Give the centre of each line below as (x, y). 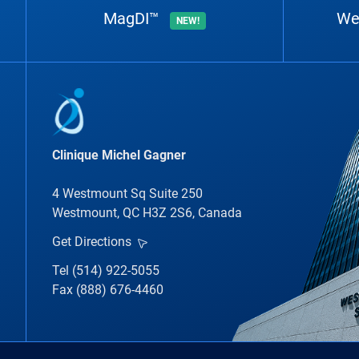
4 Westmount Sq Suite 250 (127, 193)
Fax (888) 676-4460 (108, 289)
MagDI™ (133, 18)
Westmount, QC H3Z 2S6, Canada (147, 212)
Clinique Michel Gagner (119, 155)
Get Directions (92, 241)
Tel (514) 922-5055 (106, 270)
